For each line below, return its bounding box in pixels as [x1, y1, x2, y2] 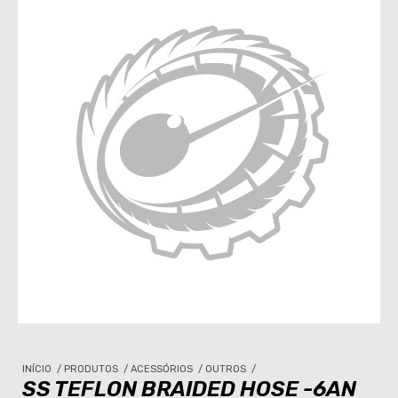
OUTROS [205, 363, 249, 375]
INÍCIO [22, 363, 54, 375]
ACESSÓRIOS [131, 363, 195, 375]
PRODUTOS [64, 363, 121, 375]
